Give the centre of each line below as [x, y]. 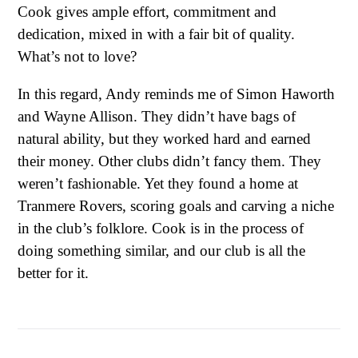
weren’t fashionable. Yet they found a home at [158, 184]
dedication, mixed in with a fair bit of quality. [156, 34]
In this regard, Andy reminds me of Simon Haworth [176, 94]
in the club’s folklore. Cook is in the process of [161, 229]
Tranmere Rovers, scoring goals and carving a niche [176, 206]
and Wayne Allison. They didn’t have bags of [157, 117]
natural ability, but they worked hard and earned [164, 139]
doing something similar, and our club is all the [161, 251]
